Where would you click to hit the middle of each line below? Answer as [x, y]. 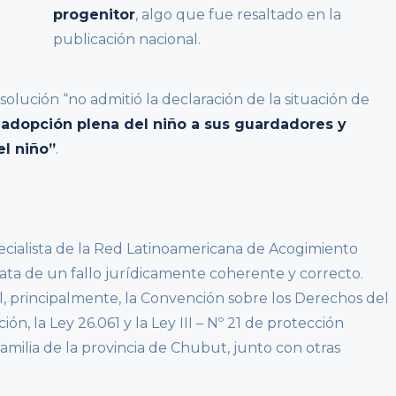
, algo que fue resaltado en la [238, 14]
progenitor [94, 14]
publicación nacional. [126, 39]
